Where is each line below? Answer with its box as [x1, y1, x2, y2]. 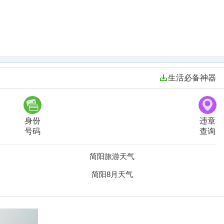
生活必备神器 [168, 73, 216, 82]
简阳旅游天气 [89, 152, 134, 160]
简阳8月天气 [91, 170, 133, 178]
